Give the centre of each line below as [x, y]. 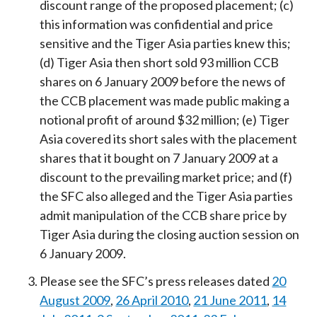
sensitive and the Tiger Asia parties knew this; [166, 44]
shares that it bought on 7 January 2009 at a [159, 158]
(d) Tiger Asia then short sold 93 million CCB [160, 63]
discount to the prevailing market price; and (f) [166, 177]
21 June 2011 [230, 300]
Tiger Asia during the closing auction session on [170, 235]
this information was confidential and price [157, 24]
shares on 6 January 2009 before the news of [163, 82]
